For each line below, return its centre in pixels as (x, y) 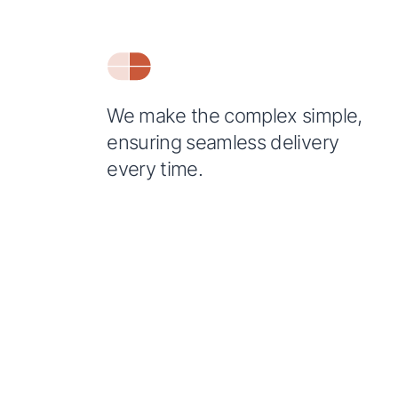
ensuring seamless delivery (223, 142)
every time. (155, 168)
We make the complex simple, (235, 115)
